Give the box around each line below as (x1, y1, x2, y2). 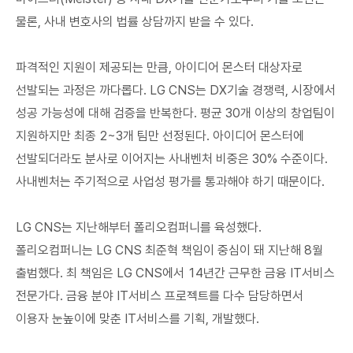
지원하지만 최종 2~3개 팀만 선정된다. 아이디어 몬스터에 (16, 128, 304, 143)
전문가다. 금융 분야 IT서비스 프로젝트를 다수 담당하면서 (16, 288, 303, 303)
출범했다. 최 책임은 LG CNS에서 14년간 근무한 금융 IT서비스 (16, 266, 335, 281)
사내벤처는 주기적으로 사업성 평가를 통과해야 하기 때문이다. (16, 174, 328, 189)
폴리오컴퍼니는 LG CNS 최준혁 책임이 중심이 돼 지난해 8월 (16, 243, 323, 258)
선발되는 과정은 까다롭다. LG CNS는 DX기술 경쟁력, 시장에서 (16, 83, 336, 98)
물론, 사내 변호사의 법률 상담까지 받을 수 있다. (16, 14, 254, 29)
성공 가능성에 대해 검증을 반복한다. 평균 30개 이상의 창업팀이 (16, 106, 335, 121)
